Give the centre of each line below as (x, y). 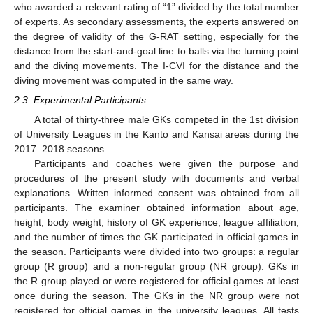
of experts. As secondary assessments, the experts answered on (156, 21)
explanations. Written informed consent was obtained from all (156, 192)
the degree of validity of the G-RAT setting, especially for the (156, 36)
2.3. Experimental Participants (80, 100)
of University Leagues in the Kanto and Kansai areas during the (156, 134)
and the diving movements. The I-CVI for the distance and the (156, 65)
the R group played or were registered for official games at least (156, 281)
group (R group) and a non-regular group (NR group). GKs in (156, 266)
